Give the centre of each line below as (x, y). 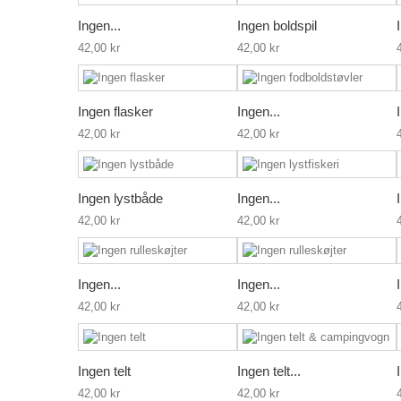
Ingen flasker (115, 112)
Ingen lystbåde (120, 198)
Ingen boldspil (277, 25)
